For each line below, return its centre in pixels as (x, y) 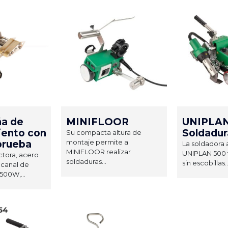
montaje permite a (97, 142)
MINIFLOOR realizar (98, 151)
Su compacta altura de (104, 132)
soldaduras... (86, 161)
